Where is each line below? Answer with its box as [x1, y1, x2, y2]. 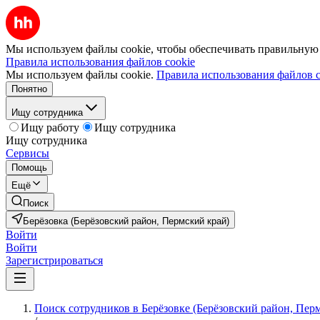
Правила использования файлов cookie [6, 56, 195, 68]
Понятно [11, 84, 47, 94]
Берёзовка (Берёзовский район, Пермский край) [23, 216, 229, 226]
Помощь [11, 162, 47, 173]
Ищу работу [21, 121, 79, 134]
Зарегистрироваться [6, 254, 103, 266]
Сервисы [6, 147, 49, 159]
